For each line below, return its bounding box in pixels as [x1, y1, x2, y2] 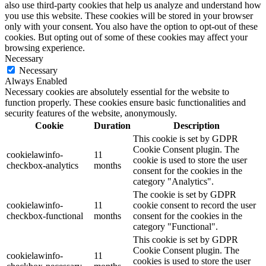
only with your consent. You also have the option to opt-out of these [5, 21, 258, 32]
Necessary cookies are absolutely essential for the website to [5, 87, 229, 97]
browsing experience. [5, 43, 85, 53]
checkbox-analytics [7, 160, 78, 171]
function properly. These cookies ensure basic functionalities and [5, 97, 246, 108]
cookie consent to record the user [133, 200, 256, 211]
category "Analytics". [133, 176, 214, 187]
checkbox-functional [7, 211, 83, 221]
